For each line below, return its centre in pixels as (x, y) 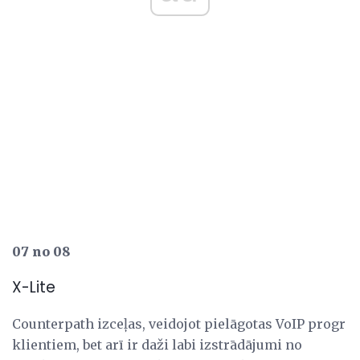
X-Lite (34, 288)
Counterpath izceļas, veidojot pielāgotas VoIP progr (179, 323)
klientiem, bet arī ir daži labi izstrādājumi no (157, 344)
